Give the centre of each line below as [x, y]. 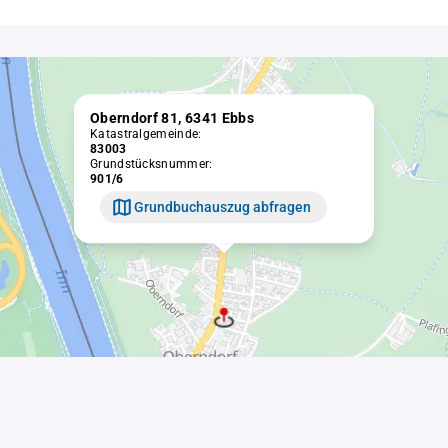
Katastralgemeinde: [146, 134]
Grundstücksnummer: [151, 164]
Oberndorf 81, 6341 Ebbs [172, 118]
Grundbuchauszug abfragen [222, 206]
